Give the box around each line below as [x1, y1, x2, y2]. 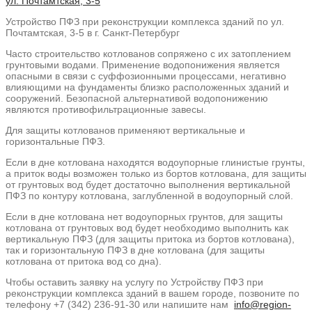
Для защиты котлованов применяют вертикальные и [6, 125, 245, 136]
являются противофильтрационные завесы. [6, 104, 206, 116]
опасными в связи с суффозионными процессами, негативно [6, 70, 286, 82]
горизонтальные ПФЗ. [6, 136, 105, 148]
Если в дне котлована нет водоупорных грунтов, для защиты [6, 211, 283, 223]
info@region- [234, 299, 291, 311]
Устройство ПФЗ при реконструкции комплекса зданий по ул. [6, 16, 284, 28]
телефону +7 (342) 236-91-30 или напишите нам [6, 299, 234, 311]
